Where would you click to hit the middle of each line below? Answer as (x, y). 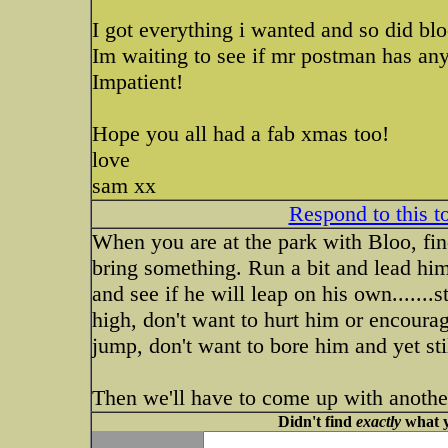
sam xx (124, 185)
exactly (378, 421)
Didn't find (316, 421)
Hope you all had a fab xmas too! (240, 133)
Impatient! (137, 81)
